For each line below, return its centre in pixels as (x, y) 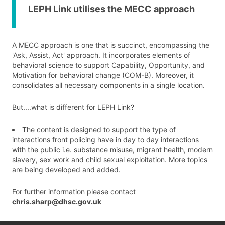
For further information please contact (74, 192)
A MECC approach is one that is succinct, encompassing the (111, 45)
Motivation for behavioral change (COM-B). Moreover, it (103, 75)
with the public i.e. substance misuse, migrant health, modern (113, 149)
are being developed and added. (66, 170)
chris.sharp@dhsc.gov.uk (58, 202)
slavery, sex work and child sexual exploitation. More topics (110, 159)
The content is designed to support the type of (99, 129)
